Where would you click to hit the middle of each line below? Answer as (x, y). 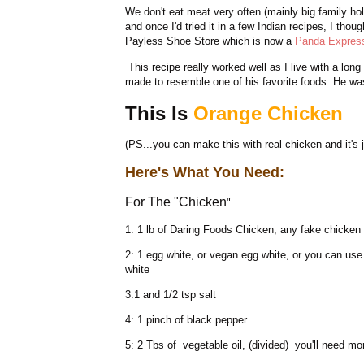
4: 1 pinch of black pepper (186, 320)
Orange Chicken (268, 113)
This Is (159, 113)
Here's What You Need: (205, 173)
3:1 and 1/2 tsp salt (171, 294)
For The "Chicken (176, 202)
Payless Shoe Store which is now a (210, 41)
